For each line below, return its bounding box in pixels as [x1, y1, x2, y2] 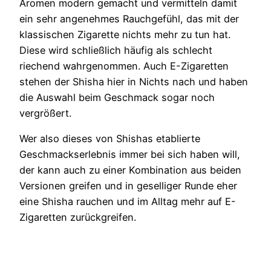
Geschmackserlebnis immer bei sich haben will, [19, 148, 240, 160]
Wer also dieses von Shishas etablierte [19, 132, 200, 145]
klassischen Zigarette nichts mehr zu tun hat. [19, 28, 230, 41]
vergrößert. [19, 106, 71, 119]
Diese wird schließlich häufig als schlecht [19, 44, 212, 56]
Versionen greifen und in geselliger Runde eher [19, 179, 237, 192]
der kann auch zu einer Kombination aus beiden [19, 163, 241, 176]
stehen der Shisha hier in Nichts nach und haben [19, 75, 248, 88]
